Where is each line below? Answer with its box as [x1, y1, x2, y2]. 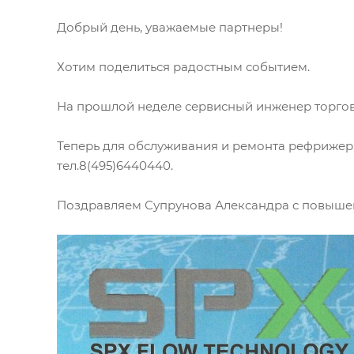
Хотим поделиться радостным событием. [57, 58, 310, 74]
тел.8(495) [57, 157, 116, 173]
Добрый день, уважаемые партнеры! [57, 20, 283, 35]
